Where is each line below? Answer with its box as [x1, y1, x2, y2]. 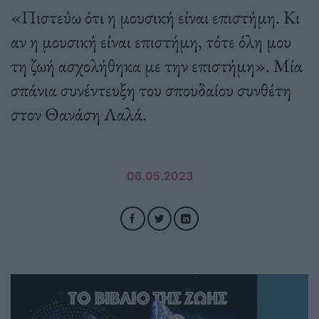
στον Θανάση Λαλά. [11, 102, 147, 127]
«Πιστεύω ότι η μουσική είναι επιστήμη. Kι [11, 5, 300, 30]
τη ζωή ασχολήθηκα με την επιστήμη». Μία [11, 53, 303, 78]
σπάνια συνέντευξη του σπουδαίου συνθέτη [11, 78, 291, 103]
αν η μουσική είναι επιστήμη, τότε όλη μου [11, 29, 291, 54]
